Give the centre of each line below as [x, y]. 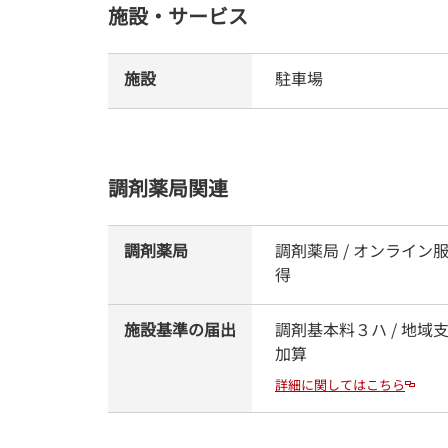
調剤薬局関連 [168, 187]
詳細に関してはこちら [340, 384]
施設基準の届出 [180, 328]
